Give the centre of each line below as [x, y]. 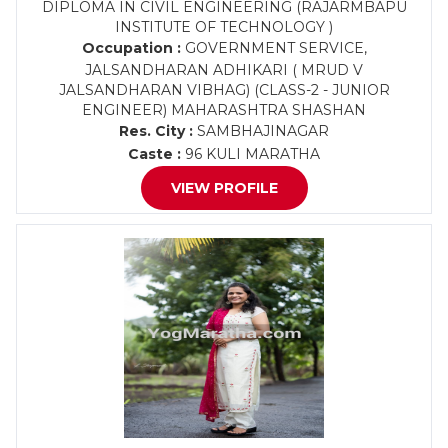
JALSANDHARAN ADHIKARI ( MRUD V [224, 70]
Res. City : [156, 131]
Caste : [154, 154]
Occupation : [131, 48]
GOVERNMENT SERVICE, [273, 48]
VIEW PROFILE [224, 188]
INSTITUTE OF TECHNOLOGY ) [224, 27]
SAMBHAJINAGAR [261, 131]
